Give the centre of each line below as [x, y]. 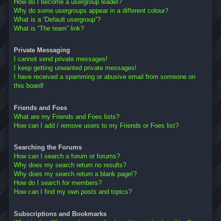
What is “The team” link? [49, 29]
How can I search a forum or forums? [67, 156]
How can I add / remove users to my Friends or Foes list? [96, 125]
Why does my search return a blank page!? [75, 174]
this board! [29, 86]
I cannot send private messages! [61, 59]
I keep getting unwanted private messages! [75, 68]
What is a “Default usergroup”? [57, 20]
